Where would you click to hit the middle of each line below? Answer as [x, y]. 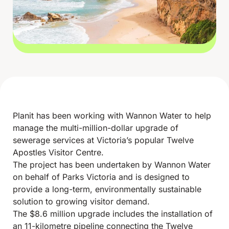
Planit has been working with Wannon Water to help [112, 116]
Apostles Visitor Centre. [58, 153]
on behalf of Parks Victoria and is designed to [101, 177]
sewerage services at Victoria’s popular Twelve [103, 140]
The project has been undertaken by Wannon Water [112, 165]
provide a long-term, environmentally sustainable [107, 189]
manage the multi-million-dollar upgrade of [96, 128]
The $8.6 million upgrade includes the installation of [113, 214]
